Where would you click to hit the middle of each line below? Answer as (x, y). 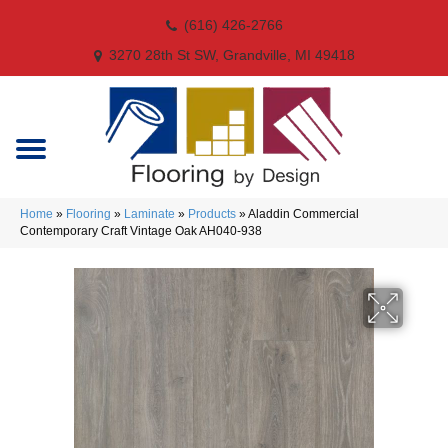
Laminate (149, 214)
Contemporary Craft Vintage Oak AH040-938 (141, 231)
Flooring (88, 214)
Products (212, 214)
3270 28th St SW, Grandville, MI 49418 (231, 55)
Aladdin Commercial (303, 214)
